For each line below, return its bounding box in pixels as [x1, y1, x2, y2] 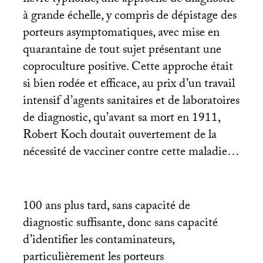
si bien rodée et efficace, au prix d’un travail [22, 74, 235, 96]
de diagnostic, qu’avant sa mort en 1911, [22, 108, 220, 130]
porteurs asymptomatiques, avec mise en [22, 23, 220, 45]
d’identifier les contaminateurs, [22, 230, 174, 252]
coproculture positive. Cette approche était [22, 57, 233, 79]
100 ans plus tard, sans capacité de [22, 196, 190, 218]
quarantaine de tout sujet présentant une [22, 40, 221, 62]
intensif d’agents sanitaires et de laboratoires [22, 91, 240, 113]
